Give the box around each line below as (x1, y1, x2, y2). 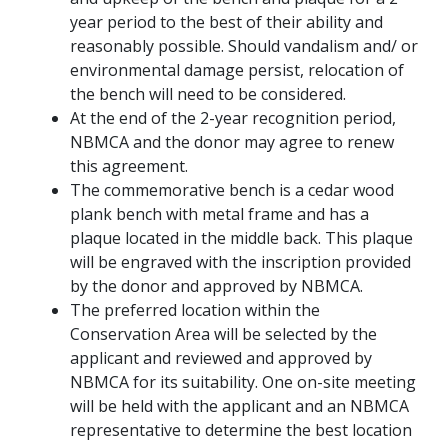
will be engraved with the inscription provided (70, 251, 411, 273)
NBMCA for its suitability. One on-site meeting (70, 371, 416, 393)
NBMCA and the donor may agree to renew (70, 131, 394, 153)
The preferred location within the (70, 299, 320, 321)
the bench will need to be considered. (70, 83, 350, 105)
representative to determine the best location (70, 419, 412, 441)
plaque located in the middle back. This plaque (70, 227, 413, 249)
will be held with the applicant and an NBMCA (70, 395, 409, 417)
